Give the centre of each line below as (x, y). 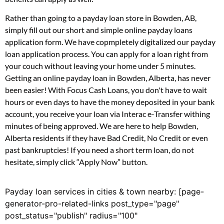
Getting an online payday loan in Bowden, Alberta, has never (108, 78)
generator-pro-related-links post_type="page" (92, 203)
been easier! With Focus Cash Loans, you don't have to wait (106, 90)
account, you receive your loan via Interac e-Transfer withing (107, 114)
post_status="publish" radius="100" (71, 215)
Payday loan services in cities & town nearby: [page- (104, 191)
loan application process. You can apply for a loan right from (106, 54)
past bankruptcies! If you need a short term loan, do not (99, 150)
